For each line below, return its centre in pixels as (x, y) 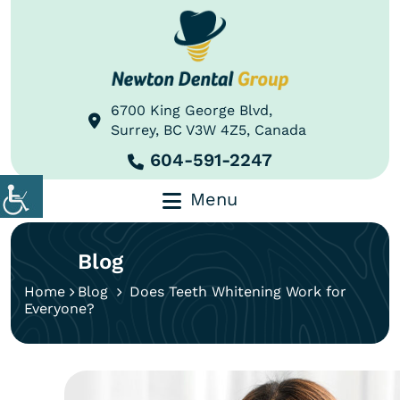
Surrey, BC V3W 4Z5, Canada (208, 130)
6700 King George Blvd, (192, 110)
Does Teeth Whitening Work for (236, 292)
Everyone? (59, 308)
